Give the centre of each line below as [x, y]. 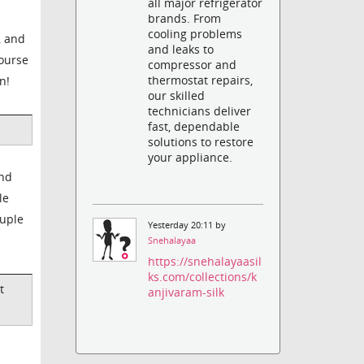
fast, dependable [194, 126]
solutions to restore [201, 141]
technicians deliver [200, 110]
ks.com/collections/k [203, 277]
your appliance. [191, 157]
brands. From [185, 18]
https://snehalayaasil [205, 262]
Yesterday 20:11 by [187, 225]
